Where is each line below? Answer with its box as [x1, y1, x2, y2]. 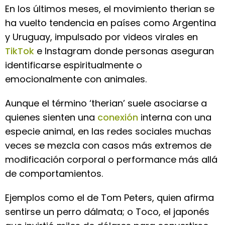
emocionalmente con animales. [5, 73, 147, 85]
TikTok [5, 45, 34, 57]
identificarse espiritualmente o [5, 59, 142, 71]
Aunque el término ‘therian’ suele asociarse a [5, 97, 207, 109]
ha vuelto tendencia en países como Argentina [5, 17, 216, 29]
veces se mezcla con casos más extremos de [5, 139, 211, 152]
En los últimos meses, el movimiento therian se [5, 3, 214, 15]
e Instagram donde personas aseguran [34, 45, 214, 57]
